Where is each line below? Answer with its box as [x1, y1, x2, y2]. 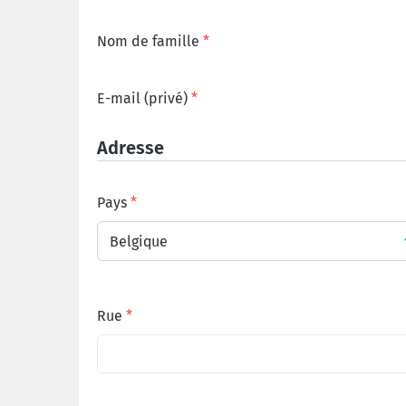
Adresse [97, 137, 164, 159]
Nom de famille [97, 33, 199, 51]
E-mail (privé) [97, 90, 191, 108]
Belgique [110, 232, 168, 250]
